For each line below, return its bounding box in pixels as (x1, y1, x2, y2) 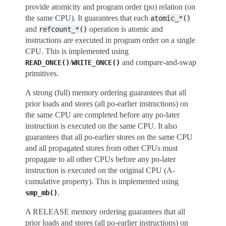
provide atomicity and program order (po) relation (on (25, 3, 195, 11)
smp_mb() (25, 189, 58, 197)
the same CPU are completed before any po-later (25, 110, 180, 119)
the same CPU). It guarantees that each (25, 14, 150, 22)
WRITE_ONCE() (72, 59, 120, 67)
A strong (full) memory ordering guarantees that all (25, 88, 186, 97)
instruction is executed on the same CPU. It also (25, 122, 177, 130)
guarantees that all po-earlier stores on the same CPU (25, 133, 193, 141)
